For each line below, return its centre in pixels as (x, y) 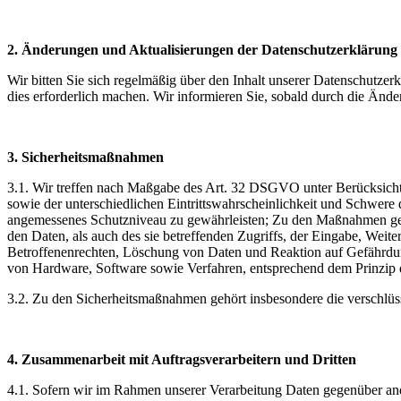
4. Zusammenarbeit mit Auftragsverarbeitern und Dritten (182, 359)
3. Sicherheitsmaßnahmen (85, 157)
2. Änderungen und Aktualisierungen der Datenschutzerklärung (202, 49)
